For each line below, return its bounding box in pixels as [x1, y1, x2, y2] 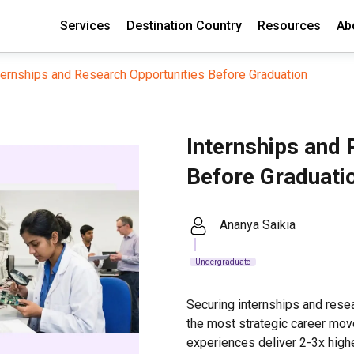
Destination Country [126, 18, 242, 33]
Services [60, 18, 111, 33]
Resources [258, 18, 321, 33]
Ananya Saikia [220, 217, 296, 233]
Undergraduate [195, 258, 250, 266]
